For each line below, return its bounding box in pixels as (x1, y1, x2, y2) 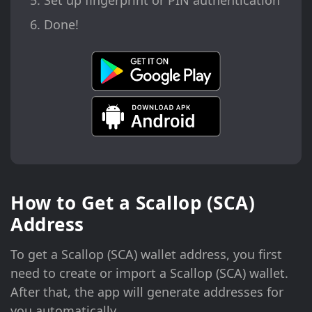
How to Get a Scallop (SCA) (10, 189, 255, 215)
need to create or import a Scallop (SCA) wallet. (10, 264, 288, 281)
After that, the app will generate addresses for (10, 283, 283, 300)
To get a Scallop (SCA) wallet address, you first (10, 245, 282, 263)
